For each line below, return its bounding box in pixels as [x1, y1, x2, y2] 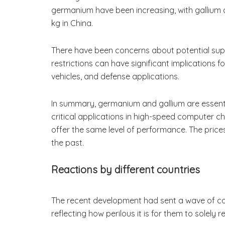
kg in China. [51, 18, 93, 29]
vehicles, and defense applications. [51, 71, 179, 82]
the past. [51, 138, 84, 148]
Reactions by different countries [51, 163, 200, 176]
